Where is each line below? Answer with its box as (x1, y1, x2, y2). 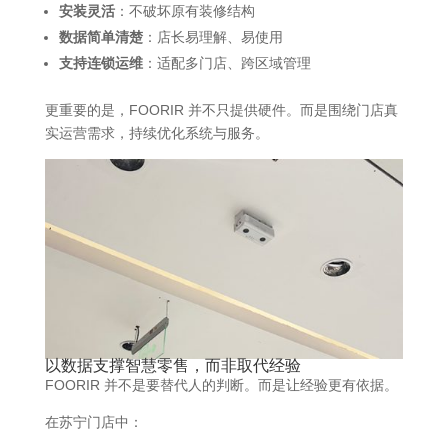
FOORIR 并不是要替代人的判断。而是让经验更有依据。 (44, 377, 398, 394)
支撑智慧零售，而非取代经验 (92, 357, 301, 375)
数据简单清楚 (58, 29, 143, 46)
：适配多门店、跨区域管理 (142, 55, 311, 72)
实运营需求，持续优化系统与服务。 (44, 125, 269, 142)
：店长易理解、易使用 (142, 29, 283, 46)
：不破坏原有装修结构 (114, 3, 255, 20)
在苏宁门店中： (44, 414, 143, 431)
